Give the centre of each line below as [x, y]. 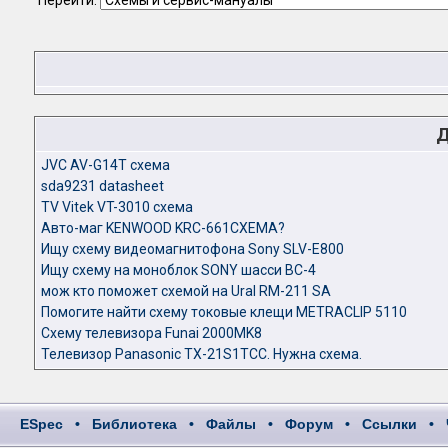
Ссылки [389, 424]
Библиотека [134, 424]
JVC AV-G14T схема [105, 165]
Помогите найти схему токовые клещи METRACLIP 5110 [224, 312]
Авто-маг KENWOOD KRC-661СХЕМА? [163, 228]
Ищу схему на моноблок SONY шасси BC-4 [178, 270]
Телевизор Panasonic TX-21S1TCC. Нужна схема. [201, 354]
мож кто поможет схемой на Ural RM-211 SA [186, 291]
